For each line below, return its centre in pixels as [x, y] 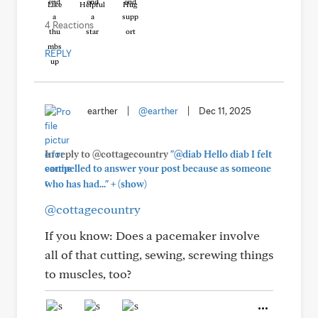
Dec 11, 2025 [225, 111]
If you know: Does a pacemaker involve [152, 235]
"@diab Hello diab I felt [221, 154]
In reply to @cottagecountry [108, 154]
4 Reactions [69, 25]
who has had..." [77, 184]
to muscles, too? [88, 274]
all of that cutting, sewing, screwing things [159, 254]
